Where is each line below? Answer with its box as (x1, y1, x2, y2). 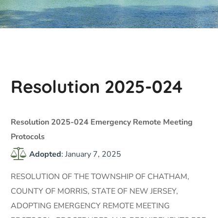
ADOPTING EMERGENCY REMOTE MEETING (11, 200, 170, 211)
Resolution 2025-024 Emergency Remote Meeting (11, 117, 193, 127)
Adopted (29, 149, 61, 160)
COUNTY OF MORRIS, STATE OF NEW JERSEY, (11, 186, 179, 197)
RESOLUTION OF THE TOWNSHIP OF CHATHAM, (11, 171, 190, 182)
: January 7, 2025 (61, 149, 121, 160)
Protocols (11, 131, 45, 142)
